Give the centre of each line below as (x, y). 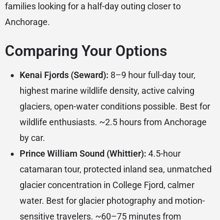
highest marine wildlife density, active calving (107, 91)
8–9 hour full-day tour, (152, 75)
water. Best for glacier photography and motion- (112, 201)
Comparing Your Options (86, 51)
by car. (32, 138)
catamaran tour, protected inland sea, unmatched (116, 169)
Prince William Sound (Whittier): (83, 154)
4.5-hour (164, 154)
